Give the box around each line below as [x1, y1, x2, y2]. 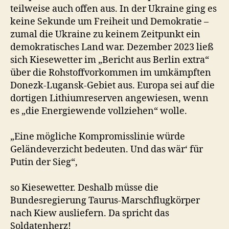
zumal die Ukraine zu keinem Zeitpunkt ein [10, 29, 200, 40]
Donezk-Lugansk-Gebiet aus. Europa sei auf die [10, 80, 215, 91]
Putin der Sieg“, [10, 156, 78, 168]
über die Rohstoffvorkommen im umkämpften [10, 67, 211, 79]
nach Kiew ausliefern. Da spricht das [10, 208, 169, 219]
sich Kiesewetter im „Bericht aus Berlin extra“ [10, 54, 209, 66]
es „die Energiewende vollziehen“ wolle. [10, 105, 187, 117]
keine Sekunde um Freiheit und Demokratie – [10, 16, 209, 28]
